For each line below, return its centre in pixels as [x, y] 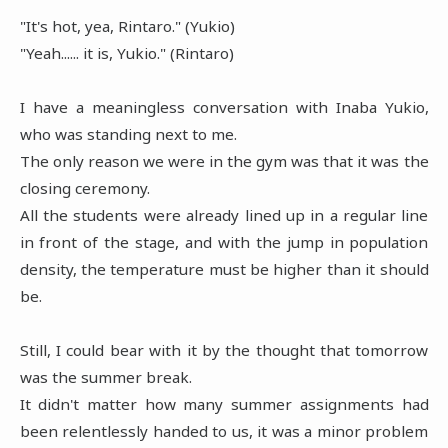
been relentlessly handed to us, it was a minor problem [224, 430]
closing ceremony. [84, 187]
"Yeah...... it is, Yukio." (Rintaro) [126, 52]
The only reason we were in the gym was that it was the [224, 160]
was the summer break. [105, 376]
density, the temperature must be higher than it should [224, 268]
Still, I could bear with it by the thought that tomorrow [224, 349]
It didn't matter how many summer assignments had [224, 403]
